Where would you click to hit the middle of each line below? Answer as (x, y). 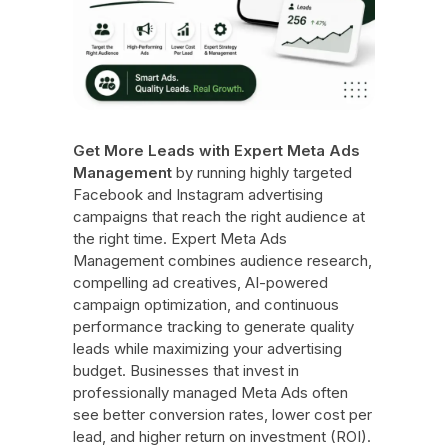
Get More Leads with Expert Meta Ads (216, 151)
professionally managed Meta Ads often (210, 393)
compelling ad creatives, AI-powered (200, 283)
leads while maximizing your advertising (207, 349)
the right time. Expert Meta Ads (179, 239)
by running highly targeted (261, 173)
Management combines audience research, (222, 261)
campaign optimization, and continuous (205, 305)
